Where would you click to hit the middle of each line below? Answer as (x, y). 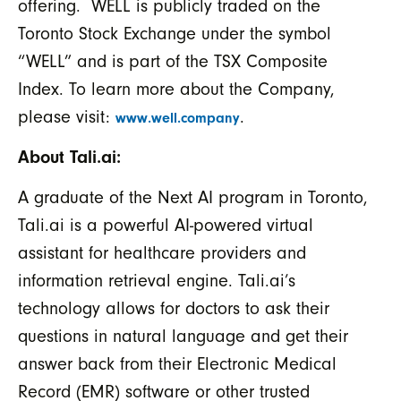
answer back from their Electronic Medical (177, 364)
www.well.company (178, 118)
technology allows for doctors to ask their (174, 309)
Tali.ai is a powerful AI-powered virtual (166, 226)
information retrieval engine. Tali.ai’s (157, 281)
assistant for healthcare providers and (162, 253)
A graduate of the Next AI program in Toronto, (193, 198)
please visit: (67, 116)
